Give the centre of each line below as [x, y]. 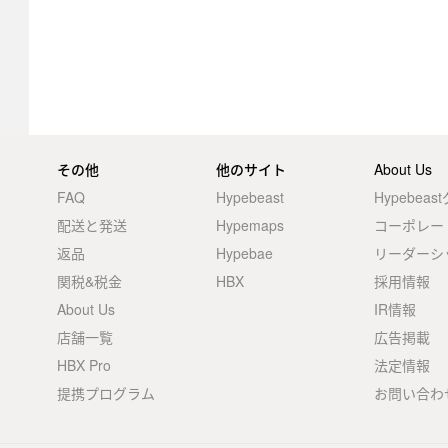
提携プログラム [106, 393]
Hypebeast [249, 197]
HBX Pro [84, 365]
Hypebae [244, 253]
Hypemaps [249, 225]
